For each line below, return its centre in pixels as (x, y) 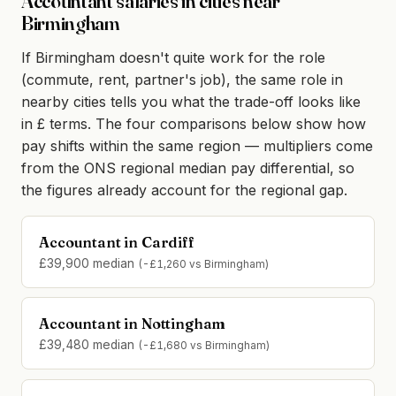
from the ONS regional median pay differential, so (188, 168)
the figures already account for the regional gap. (184, 190)
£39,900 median (89, 264)
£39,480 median (89, 345)
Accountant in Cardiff (117, 243)
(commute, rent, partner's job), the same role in (182, 80)
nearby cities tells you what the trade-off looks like (191, 102)
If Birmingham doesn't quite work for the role (173, 58)
